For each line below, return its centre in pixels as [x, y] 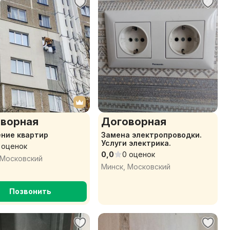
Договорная [134, 122]
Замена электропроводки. [151, 135]
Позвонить [30, 191]
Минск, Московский [136, 167]
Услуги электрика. [136, 143]
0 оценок [139, 154]
